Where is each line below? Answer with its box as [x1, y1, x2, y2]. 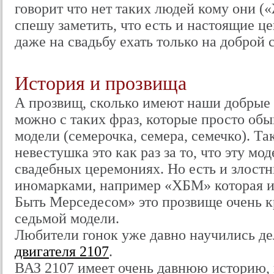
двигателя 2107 [15, 243, 109, 259]
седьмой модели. [15, 210, 119, 226]
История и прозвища [15, 73, 187, 94]
